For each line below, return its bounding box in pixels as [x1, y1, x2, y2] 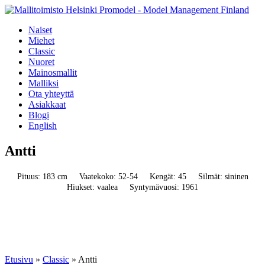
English [28, 121, 57, 131]
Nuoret [28, 57, 54, 67]
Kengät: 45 [149, 172, 186, 181]
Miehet [28, 35, 54, 46]
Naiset [28, 25, 52, 35]
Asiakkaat [28, 99, 66, 109]
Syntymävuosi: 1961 [130, 182, 198, 192]
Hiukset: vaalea [67, 182, 118, 192]
